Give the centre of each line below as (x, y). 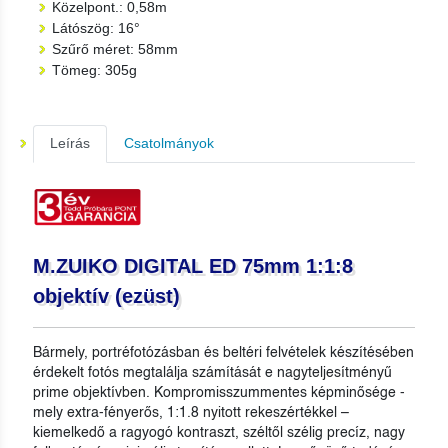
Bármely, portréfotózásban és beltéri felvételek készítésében (223, 353)
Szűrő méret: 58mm (115, 49)
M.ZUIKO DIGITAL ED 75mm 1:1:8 (193, 265)
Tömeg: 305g (94, 70)
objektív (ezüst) (106, 295)
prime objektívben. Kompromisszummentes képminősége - (219, 393)
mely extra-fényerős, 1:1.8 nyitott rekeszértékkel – (191, 413)
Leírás (70, 143)
